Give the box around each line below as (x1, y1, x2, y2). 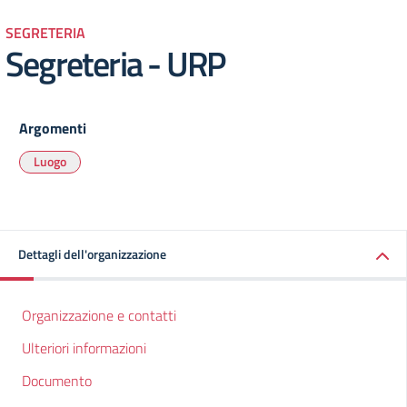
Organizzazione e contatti (22, 304, 176, 326)
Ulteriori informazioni (22, 337, 146, 359)
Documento (22, 370, 92, 392)
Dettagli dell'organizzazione (18, 244, 166, 263)
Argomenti (19, 117, 86, 139)
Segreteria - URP (5, 36, 225, 90)
